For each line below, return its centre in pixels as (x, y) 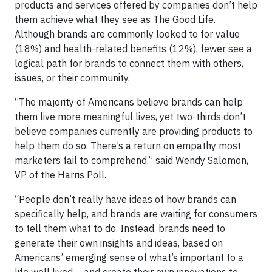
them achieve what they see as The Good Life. (115, 19)
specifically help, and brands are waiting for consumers (136, 214)
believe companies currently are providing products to (134, 131)
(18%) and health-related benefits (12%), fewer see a (133, 49)
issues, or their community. (72, 78)
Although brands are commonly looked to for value (127, 34)
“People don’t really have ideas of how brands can (125, 199)
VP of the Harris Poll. (60, 175)
